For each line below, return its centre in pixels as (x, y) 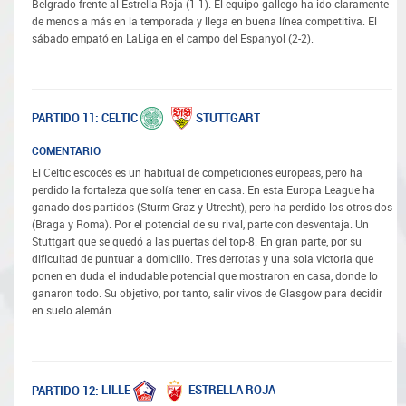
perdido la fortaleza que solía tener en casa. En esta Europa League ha (203, 191)
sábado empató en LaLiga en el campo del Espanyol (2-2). (173, 39)
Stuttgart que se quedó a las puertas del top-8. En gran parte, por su (197, 242)
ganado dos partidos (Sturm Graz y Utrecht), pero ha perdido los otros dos (212, 208)
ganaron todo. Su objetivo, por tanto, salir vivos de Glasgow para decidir (207, 294)
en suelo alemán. (73, 311)
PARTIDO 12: (65, 391)
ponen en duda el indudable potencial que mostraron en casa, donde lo (205, 277)
